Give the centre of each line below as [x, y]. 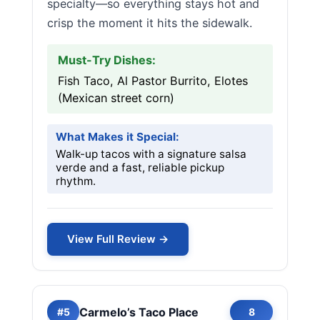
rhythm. [76, 181]
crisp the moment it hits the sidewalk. [150, 23]
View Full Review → [118, 239]
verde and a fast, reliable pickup [140, 167]
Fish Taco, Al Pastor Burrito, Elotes [153, 81]
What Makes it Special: [117, 137]
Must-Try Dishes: [107, 60]
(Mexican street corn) [116, 98]
